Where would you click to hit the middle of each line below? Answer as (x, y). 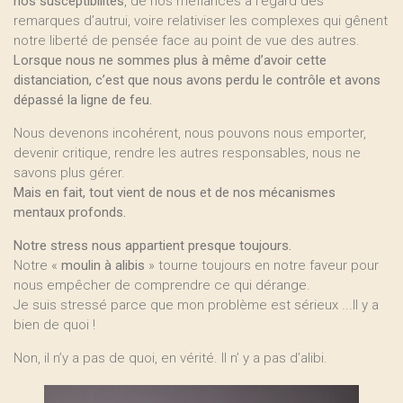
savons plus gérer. (69, 173)
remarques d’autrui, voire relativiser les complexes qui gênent (201, 21)
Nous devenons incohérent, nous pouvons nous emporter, (190, 133)
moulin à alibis (103, 265)
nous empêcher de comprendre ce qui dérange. (162, 285)
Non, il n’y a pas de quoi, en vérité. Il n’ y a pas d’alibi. (170, 358)
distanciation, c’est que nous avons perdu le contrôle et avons (197, 80)
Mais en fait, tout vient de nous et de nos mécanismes (175, 193)
